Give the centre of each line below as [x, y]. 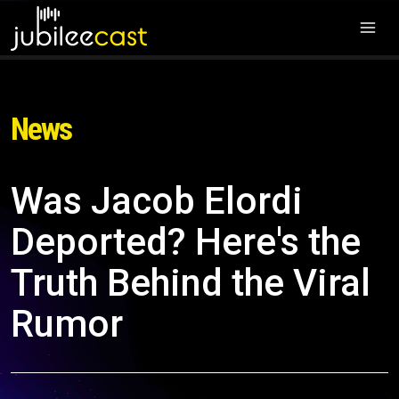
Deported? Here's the [186, 242]
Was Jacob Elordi [157, 201]
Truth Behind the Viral [191, 283]
